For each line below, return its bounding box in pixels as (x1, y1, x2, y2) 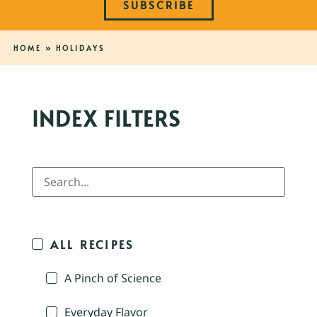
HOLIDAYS (55, 43, 105, 54)
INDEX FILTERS (32, 103, 181, 133)
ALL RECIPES (50, 236, 134, 253)
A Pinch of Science (64, 270, 161, 287)
